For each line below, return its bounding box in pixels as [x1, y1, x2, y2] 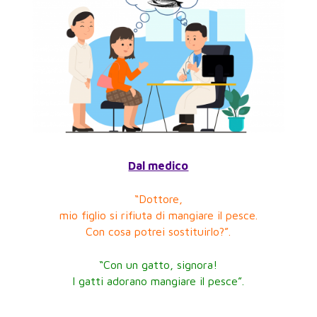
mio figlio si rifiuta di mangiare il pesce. [59, 208, 258, 221]
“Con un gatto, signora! [99, 258, 218, 271]
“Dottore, [134, 192, 183, 205]
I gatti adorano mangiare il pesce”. [72, 274, 245, 287]
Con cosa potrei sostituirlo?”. [86, 224, 231, 238]
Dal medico [128, 158, 189, 172]
